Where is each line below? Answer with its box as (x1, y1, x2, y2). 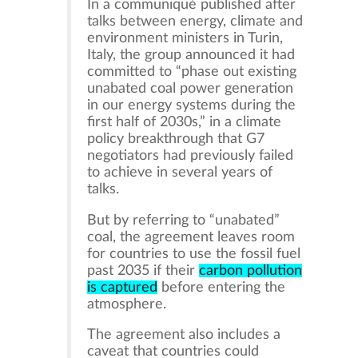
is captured (87, 280, 158, 294)
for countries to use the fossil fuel (87, 246, 301, 261)
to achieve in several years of (87, 165, 273, 180)
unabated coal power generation (87, 82, 294, 96)
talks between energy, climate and (87, 14, 304, 29)
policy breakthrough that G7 (87, 132, 265, 146)
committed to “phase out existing (87, 65, 297, 79)
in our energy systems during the (87, 98, 296, 113)
